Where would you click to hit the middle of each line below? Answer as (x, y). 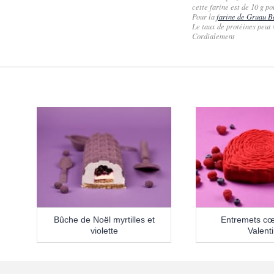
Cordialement (213, 36)
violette (104, 231)
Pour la (204, 16)
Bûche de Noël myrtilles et (104, 220)
